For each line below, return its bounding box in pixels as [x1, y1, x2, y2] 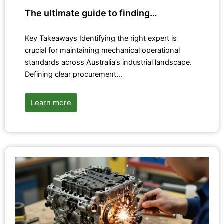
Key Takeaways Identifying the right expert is [25, 34, 177, 43]
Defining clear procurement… [25, 70, 122, 79]
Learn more [31, 98, 71, 108]
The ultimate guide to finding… [25, 8, 157, 19]
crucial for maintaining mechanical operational [25, 46, 180, 55]
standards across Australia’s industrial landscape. [25, 58, 192, 67]
